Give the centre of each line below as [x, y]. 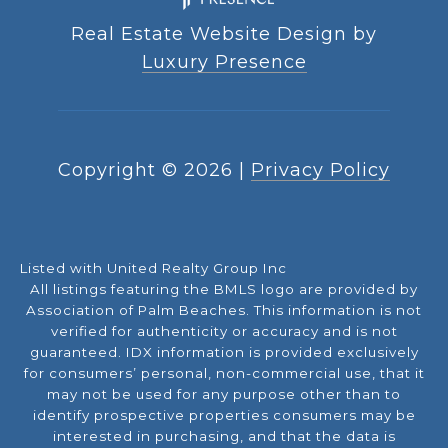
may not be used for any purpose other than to [224, 393]
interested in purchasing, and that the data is [224, 435]
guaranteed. [77, 351]
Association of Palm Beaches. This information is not [224, 309]
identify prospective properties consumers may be [224, 414]
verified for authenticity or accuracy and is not [224, 330]
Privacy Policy [320, 169]
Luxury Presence [224, 61]
